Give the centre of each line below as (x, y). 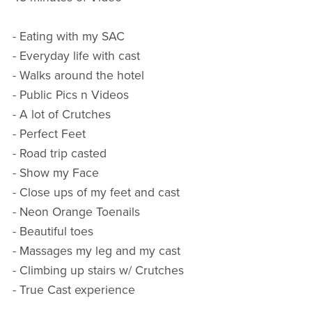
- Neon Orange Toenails (76, 212)
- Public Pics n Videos (70, 95)
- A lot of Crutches (61, 114)
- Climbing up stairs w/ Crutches (98, 270)
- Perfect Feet (49, 134)
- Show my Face (55, 173)
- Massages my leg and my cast (96, 251)
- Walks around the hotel (78, 75)
